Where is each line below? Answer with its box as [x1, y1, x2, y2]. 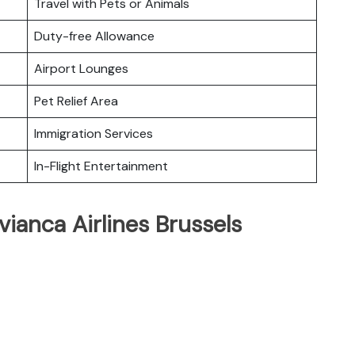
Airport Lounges [34, 59, 128, 77]
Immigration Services [34, 124, 153, 142]
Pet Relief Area [34, 92, 118, 109]
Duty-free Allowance [34, 27, 155, 44]
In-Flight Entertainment [34, 157, 168, 174]
